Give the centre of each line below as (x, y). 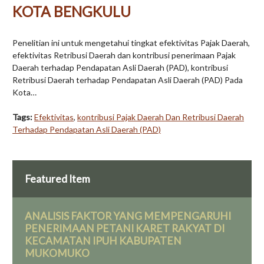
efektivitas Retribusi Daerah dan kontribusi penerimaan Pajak (124, 55)
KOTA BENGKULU (72, 12)
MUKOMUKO (57, 253)
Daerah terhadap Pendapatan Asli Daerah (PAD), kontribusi (120, 68)
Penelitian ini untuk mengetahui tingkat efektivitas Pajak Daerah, (131, 43)
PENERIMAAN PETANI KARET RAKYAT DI (125, 229)
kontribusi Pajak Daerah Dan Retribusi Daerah (161, 117)
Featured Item (57, 179)
